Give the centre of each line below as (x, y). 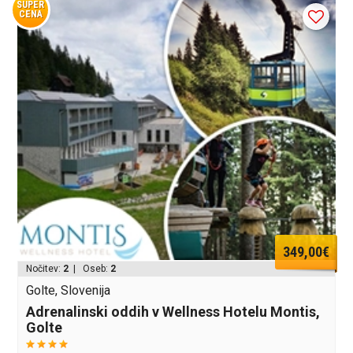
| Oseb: (90, 268)
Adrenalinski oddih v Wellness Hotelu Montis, (173, 311)
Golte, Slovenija (69, 290)
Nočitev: (45, 268)
